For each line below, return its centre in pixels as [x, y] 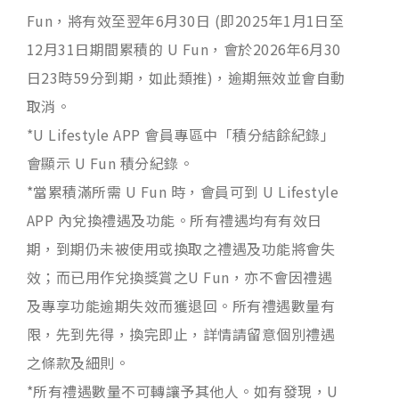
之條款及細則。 [78, 362]
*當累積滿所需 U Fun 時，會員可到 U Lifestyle [183, 191]
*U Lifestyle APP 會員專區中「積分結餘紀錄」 [181, 134]
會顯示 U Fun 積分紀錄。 [110, 163]
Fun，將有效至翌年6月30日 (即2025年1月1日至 [186, 20]
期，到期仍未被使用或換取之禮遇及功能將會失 [181, 248]
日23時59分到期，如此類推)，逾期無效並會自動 [186, 77]
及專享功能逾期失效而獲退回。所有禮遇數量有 [181, 305]
